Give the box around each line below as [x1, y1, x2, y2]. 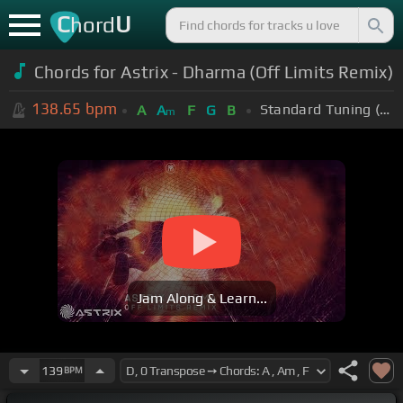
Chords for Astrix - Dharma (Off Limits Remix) [33, 61, 393, 82]
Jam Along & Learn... [136, 290, 267, 308]
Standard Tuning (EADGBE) [380, 100, 390, 118]
